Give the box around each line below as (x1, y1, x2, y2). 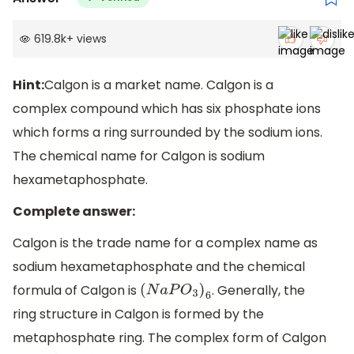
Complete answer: (13, 201, 135, 220)
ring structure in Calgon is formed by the (13, 304, 264, 323)
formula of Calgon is (13, 281, 140, 299)
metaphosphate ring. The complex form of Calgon (13, 328, 326, 347)
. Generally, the (211, 281, 305, 299)
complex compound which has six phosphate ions (13, 100, 321, 119)
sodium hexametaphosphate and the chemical (13, 257, 305, 276)
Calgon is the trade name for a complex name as (13, 233, 318, 252)
